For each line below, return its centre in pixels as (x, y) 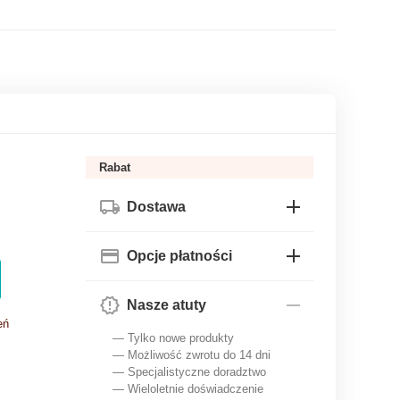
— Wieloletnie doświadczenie (188, 388)
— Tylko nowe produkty (173, 337)
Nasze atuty (167, 304)
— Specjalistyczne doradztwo (189, 371)
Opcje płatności (179, 255)
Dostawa (156, 206)
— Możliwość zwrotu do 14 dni (192, 354)
